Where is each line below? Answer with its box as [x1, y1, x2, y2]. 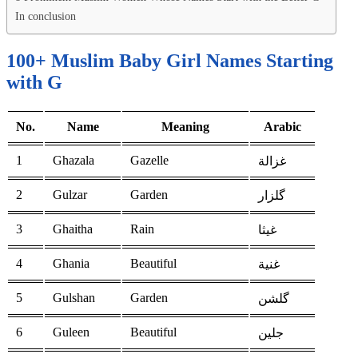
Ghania [53, 257, 89, 271]
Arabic [264, 120, 301, 134]
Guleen [53, 325, 89, 340]
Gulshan [53, 291, 95, 305]
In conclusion [15, 10, 76, 23]
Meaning [161, 120, 209, 134]
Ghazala [53, 153, 94, 168]
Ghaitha [53, 222, 93, 237]
